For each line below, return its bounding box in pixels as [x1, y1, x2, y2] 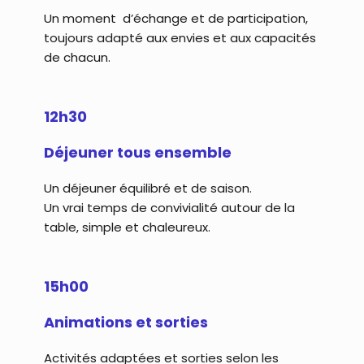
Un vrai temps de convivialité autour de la [43, 198, 295, 216]
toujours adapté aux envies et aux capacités [43, 28, 316, 46]
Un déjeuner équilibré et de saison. [43, 179, 252, 197]
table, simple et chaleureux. [43, 218, 210, 236]
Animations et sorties [43, 312, 208, 333]
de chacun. [43, 48, 110, 66]
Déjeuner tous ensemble [43, 142, 232, 163]
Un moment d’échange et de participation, [43, 9, 308, 27]
